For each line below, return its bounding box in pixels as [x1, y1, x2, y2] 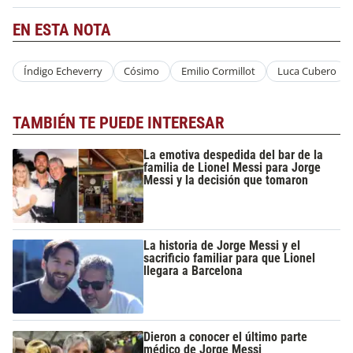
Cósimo [124, 64, 160, 79]
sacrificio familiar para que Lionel [143, 251, 316, 266]
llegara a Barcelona [143, 263, 243, 279]
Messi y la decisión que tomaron [143, 173, 309, 188]
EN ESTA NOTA [13, 20, 111, 40]
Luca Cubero [277, 64, 336, 79]
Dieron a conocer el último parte [143, 329, 308, 344]
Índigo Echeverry [23, 64, 102, 79]
